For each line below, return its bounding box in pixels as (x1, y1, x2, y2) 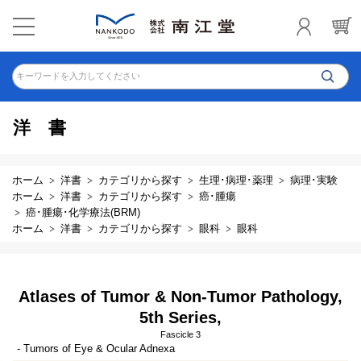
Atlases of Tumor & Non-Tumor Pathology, (19, 288, 342, 305)
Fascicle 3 (160, 330, 201, 339)
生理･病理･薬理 (199, 174, 273, 186)
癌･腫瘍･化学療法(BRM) (26, 206, 140, 218)
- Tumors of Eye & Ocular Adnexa (16, 342, 175, 355)
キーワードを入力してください (16, 71, 140, 81)
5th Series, (139, 309, 222, 326)
